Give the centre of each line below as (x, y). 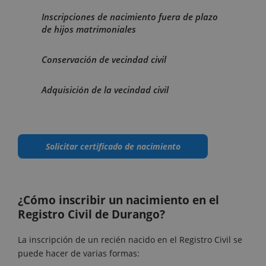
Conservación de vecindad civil (104, 60)
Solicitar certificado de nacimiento (113, 147)
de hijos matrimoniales (89, 29)
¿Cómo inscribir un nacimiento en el (118, 200)
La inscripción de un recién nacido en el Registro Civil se (130, 240)
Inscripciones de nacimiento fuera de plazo (130, 17)
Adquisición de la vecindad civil (105, 90)
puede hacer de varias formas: (79, 254)
